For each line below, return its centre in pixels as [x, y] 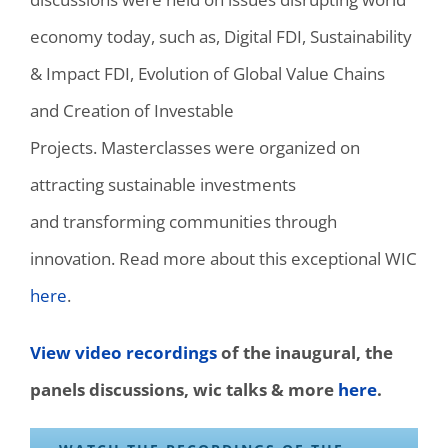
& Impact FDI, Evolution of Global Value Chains [207, 73]
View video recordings [123, 352]
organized [297, 147]
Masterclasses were [180, 147]
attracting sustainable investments [163, 184]
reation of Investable [154, 110]
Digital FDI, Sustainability [318, 36]
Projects [61, 147]
